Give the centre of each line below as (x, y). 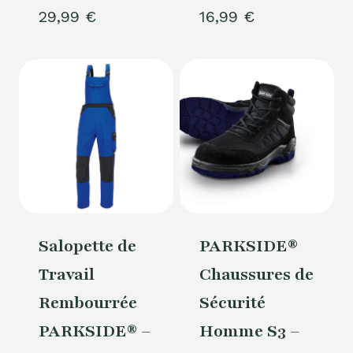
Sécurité (232, 303)
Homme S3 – (249, 332)
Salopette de (87, 247)
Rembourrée (87, 303)
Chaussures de (256, 275)
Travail (66, 275)
